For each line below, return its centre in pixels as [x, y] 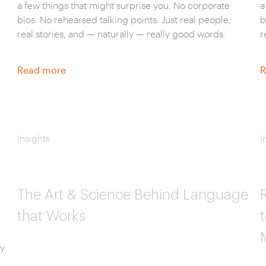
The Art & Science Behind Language [132, 194]
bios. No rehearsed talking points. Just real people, [124, 19]
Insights [33, 138]
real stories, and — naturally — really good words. [121, 34]
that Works [51, 215]
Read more [41, 70]
